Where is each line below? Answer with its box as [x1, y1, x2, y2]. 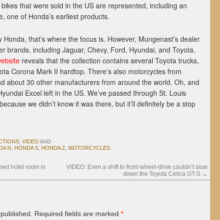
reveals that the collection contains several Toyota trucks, [20, 55, 199, 65]
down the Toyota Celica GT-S [123, 170, 202, 177]
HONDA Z [41, 145, 65, 151]
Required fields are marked [32, 210, 121, 218]
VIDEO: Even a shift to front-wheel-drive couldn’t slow [66, 164, 208, 170]
